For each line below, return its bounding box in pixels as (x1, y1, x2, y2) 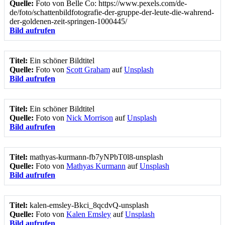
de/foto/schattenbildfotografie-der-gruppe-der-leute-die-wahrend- (10, 8, 214, 17)
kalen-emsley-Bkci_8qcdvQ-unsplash (30, 201, 149, 210)
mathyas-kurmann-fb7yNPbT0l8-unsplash (30, 153, 163, 162)
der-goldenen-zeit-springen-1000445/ (10, 17, 127, 26)
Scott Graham (66, 65, 110, 74)
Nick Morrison (66, 114, 113, 123)
